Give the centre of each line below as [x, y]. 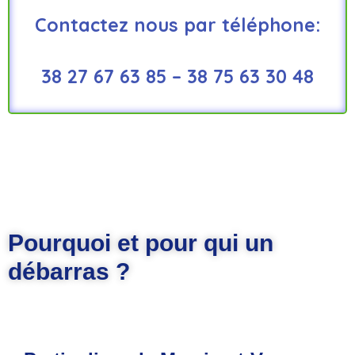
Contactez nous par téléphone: [177, 25]
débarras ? [69, 271]
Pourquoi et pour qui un [141, 242]
